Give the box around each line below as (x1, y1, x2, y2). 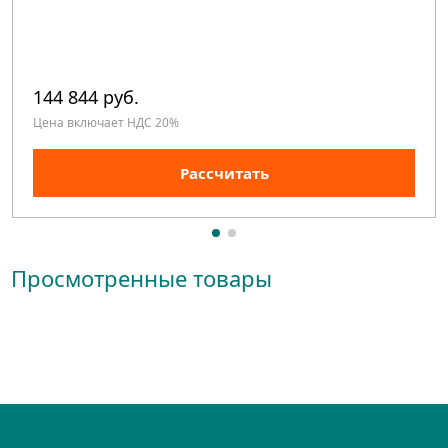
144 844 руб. (33, 85, 140, 110)
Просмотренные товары (11, 263, 273, 294)
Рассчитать (179, 163, 269, 184)
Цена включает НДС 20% (33, 114, 180, 132)
